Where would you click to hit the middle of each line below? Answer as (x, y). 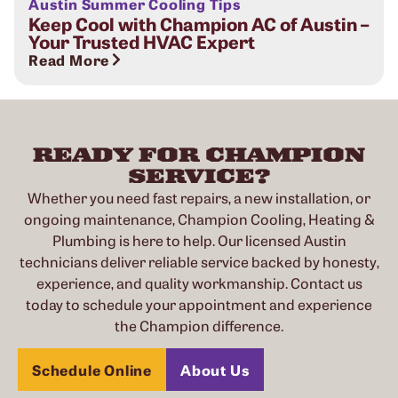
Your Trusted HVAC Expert (142, 41)
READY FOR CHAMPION (199, 154)
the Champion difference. (199, 325)
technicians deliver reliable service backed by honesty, (199, 261)
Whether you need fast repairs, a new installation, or (199, 197)
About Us (215, 370)
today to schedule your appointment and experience (199, 304)
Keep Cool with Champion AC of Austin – (199, 23)
